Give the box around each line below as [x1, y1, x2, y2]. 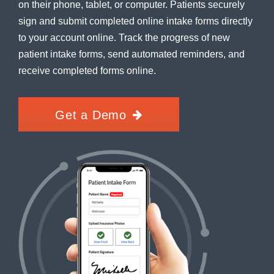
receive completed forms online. [18, 65, 156, 76]
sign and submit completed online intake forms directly [18, 16, 253, 26]
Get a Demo [55, 108, 127, 122]
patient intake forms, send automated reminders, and [18, 49, 245, 59]
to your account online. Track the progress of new [18, 32, 230, 43]
